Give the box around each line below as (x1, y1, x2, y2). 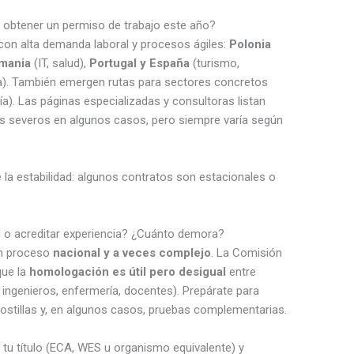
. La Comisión (211, 245, 283, 260)
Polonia (229, 36, 272, 51)
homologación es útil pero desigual (29, 264, 227, 279)
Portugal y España (89, 55, 190, 70)
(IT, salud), (31, 55, 90, 70)
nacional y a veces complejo (53, 245, 212, 260)
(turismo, (190, 55, 240, 70)
